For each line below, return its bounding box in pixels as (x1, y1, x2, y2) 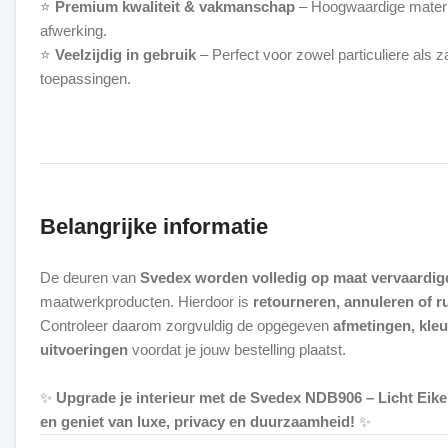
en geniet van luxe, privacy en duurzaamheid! (40, 413, 355, 430)
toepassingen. (40, 70, 131, 87)
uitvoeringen (40, 341, 128, 358)
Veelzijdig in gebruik (55, 46, 196, 63)
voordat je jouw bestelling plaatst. (128, 341, 346, 358)
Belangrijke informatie (40, 214, 268, 239)
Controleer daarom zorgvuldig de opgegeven (40, 317, 333, 334)
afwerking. (40, 22, 107, 39)
